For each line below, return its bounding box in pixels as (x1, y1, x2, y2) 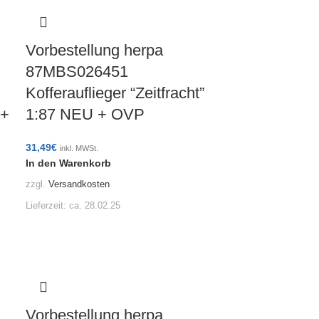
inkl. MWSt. (60, 143, 99, 152)
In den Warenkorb (26, 157, 112, 169)
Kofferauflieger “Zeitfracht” (26, 83, 205, 102)
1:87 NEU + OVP (26, 105, 145, 123)
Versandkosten (48, 179, 110, 190)
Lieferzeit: (26, 201, 70, 211)
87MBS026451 (26, 62, 129, 80)
